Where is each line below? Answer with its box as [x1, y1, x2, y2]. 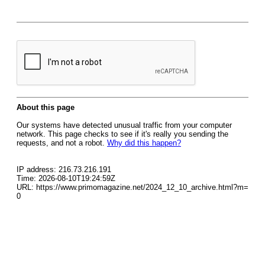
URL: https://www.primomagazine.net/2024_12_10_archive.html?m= [17, 183, 248, 192]
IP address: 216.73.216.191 [17, 165, 111, 174]
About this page [17, 103, 75, 112]
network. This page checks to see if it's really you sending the [17, 130, 228, 138]
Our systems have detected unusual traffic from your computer [17, 121, 232, 130]
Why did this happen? [107, 138, 181, 147]
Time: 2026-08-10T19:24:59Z [17, 174, 115, 183]
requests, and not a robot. [17, 138, 107, 147]
